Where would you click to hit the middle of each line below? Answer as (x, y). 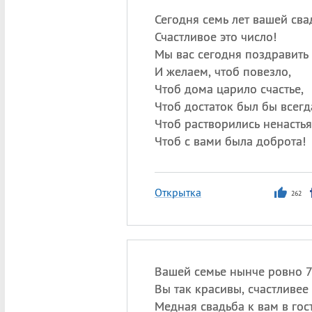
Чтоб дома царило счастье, (229, 89)
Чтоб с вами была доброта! (230, 141)
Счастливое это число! (215, 37)
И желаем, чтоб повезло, (223, 71)
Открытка (178, 192)
